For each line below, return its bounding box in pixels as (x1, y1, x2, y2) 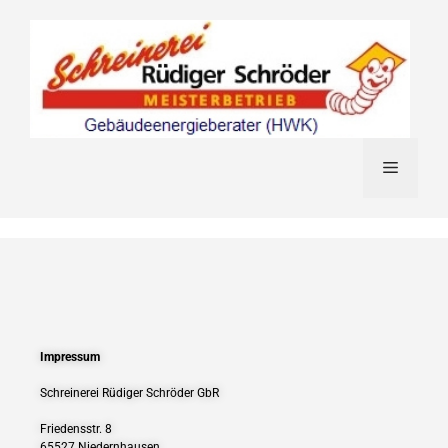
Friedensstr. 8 (40, 421, 112, 436)
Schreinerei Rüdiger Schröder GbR (40, 385, 219, 400)
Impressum (40, 349, 100, 364)
